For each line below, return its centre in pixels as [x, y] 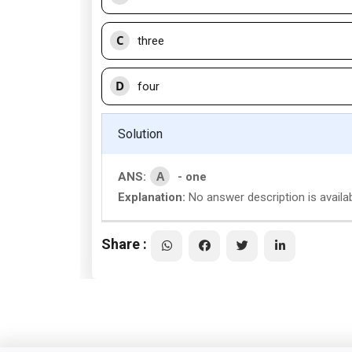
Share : [124, 244]
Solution [140, 134]
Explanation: [152, 197]
